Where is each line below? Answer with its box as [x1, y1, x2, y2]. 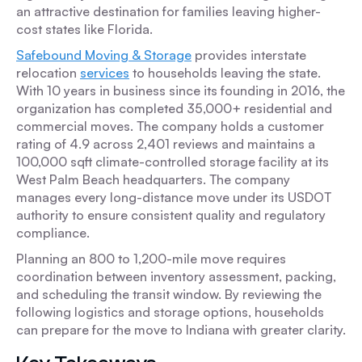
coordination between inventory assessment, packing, [16, 268, 336, 284]
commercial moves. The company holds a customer [16, 118, 324, 134]
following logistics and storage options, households [16, 304, 324, 320]
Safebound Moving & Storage [16, 47, 192, 63]
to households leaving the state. [129, 65, 321, 81]
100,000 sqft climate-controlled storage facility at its [16, 154, 329, 170]
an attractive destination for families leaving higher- [16, 3, 321, 19]
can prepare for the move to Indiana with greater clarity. [16, 322, 346, 338]
